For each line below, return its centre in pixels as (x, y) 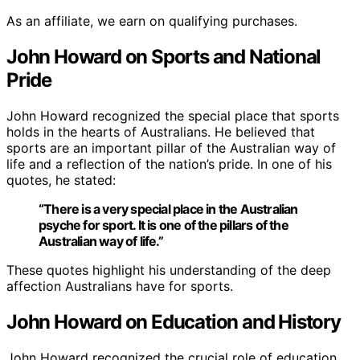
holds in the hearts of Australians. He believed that (161, 131)
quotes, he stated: (61, 180)
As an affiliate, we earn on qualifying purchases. (152, 21)
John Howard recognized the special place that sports (173, 115)
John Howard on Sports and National (164, 56)
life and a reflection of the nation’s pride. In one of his (169, 164)
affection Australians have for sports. (120, 286)
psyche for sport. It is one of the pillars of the (164, 225)
